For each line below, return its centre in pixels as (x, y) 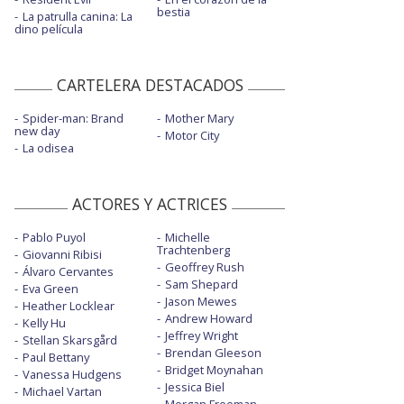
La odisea (48, 148)
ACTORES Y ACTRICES (150, 204)
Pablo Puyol (54, 238)
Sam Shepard (201, 285)
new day (37, 131)
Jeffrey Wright (201, 336)
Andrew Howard (208, 319)
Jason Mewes (201, 302)
